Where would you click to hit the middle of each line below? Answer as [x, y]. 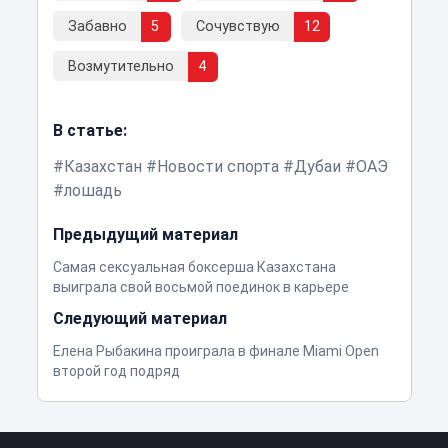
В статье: [89, 130]
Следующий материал [139, 318]
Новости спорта [217, 166]
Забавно [97, 26]
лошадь [92, 190]
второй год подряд [116, 370]
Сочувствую [237, 26]
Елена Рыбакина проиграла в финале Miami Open [215, 350]
